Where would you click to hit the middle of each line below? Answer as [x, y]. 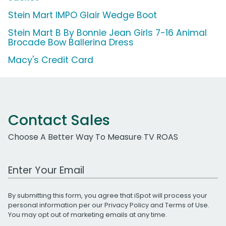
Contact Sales [59, 120]
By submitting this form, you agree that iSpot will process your [108, 195]
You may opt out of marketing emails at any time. [88, 214]
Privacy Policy [127, 205]
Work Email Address [47, 164]
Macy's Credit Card [51, 60]
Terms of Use [186, 205]
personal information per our [56, 205]
